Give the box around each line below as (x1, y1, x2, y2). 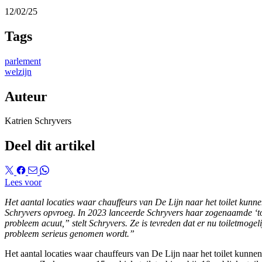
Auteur (5, 88, 47, 104)
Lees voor (5, 177, 42, 188)
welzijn (5, 66, 32, 77)
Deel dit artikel (5, 138, 95, 154)
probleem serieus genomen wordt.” (5, 229, 135, 239)
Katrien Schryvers (5, 116, 71, 126)
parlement (5, 56, 41, 66)
